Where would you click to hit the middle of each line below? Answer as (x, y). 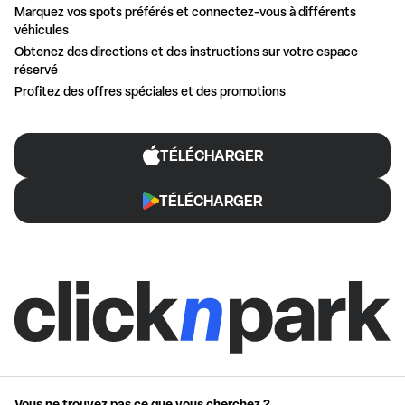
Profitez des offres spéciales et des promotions (150, 90)
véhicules (42, 29)
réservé (36, 69)
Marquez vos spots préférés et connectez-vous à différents (185, 11)
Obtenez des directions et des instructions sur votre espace (186, 51)
